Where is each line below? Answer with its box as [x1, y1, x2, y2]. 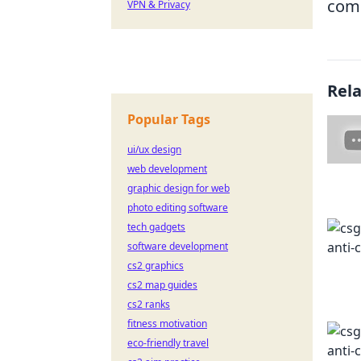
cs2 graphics [127, 259, 184, 272]
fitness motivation [127, 317, 207, 330]
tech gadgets [127, 220, 185, 234]
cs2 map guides [127, 278, 197, 292]
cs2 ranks [127, 297, 170, 311]
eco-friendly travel [127, 336, 209, 350]
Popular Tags [127, 110, 210, 128]
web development [127, 162, 207, 176]
